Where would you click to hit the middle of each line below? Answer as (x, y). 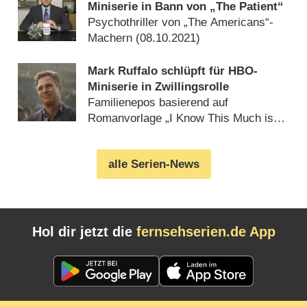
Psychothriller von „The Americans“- (181, 22)
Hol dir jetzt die (84, 232)
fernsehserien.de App (206, 232)
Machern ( (114, 38)
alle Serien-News (153, 164)
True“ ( (105, 134)
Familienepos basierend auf (158, 103)
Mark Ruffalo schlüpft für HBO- (173, 71)
